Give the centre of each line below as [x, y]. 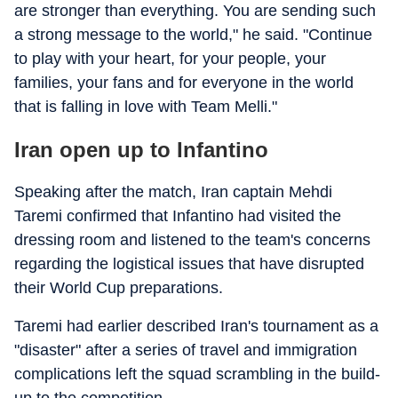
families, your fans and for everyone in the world [184, 83]
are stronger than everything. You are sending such [195, 11]
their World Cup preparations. [119, 288]
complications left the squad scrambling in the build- [197, 374]
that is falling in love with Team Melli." [146, 107]
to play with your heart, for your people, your [170, 59]
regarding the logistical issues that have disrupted [189, 264]
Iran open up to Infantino [141, 150]
